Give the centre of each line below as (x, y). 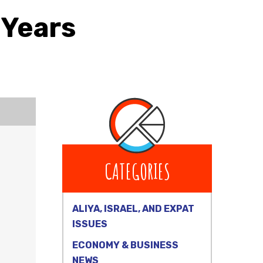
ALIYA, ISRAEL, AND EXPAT (133, 209)
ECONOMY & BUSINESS (125, 245)
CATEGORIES (137, 171)
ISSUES (90, 224)
